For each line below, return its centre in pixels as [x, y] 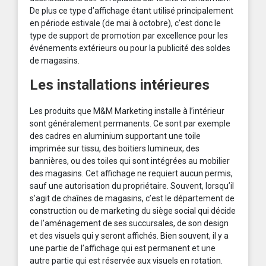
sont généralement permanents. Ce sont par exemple [130, 124]
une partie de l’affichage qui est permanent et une [123, 248]
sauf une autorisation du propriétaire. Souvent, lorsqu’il [132, 186]
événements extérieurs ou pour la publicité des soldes [130, 48]
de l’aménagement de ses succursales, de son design [129, 224]
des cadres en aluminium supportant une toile [115, 136]
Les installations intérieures [120, 85]
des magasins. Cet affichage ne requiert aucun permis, [131, 174]
